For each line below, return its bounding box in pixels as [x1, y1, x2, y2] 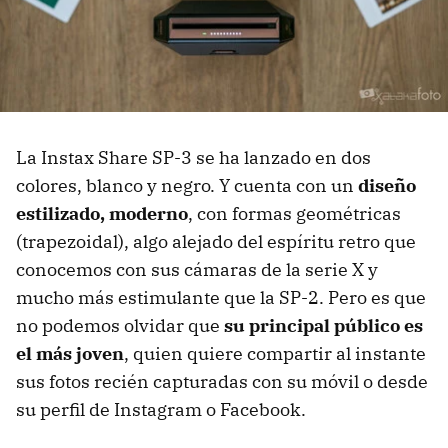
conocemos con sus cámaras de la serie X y [16, 257, 378, 281]
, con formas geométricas [188, 201, 401, 225]
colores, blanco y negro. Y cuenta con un [16, 173, 358, 197]
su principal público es [224, 313, 423, 337]
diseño [358, 173, 416, 197]
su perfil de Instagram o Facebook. [16, 397, 306, 421]
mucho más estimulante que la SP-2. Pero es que [16, 285, 426, 309]
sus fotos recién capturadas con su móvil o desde [16, 369, 428, 393]
